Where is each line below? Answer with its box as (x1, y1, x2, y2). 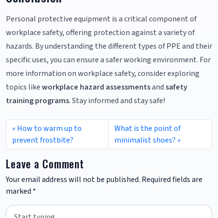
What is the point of (114, 123, 181, 134)
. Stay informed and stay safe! (69, 95, 165, 106)
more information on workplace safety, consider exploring (6, 68, 200, 79)
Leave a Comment (6, 155, 85, 171)
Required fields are (142, 174, 202, 185)
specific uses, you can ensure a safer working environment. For (6, 54, 211, 65)
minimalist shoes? (114, 134, 176, 145)
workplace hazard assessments (42, 81, 150, 92)
